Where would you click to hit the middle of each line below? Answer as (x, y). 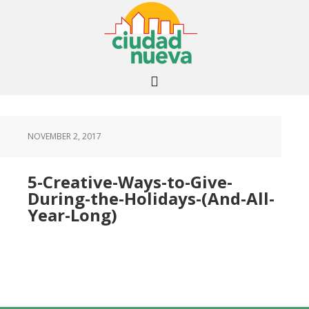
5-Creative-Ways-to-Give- (130, 182)
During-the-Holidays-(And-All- (151, 198)
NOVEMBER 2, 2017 (64, 136)
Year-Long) (72, 215)
